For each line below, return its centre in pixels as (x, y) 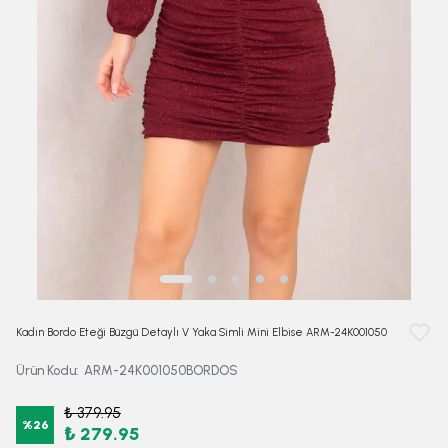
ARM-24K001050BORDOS (161, 370)
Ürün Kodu (46, 370)
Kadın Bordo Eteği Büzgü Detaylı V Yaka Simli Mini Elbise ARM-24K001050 (201, 332)
